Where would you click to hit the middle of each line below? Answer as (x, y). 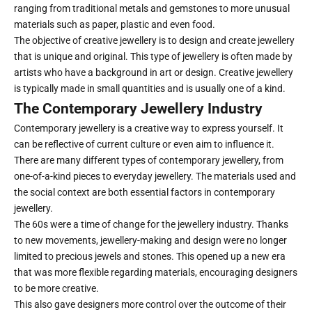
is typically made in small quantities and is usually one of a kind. (150, 88)
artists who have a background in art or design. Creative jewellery (154, 72)
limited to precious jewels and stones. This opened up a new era (150, 256)
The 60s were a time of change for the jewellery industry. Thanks (151, 224)
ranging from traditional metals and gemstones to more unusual (152, 8)
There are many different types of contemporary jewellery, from (149, 160)
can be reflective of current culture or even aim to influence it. (144, 144)
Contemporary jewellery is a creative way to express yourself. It (149, 128)
